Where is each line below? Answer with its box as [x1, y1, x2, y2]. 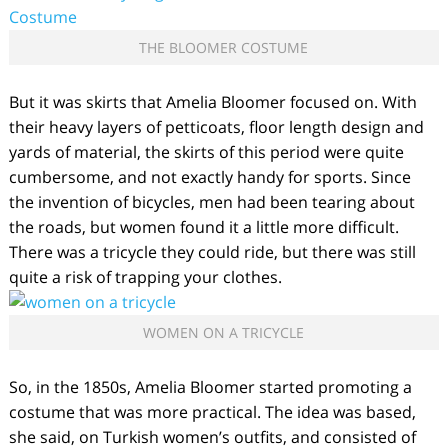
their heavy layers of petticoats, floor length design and [8, 116, 424, 138]
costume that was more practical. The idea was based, [8, 401, 416, 423]
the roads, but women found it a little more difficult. [8, 216, 399, 238]
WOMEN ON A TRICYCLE [143, 323, 305, 342]
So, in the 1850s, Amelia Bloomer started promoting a [8, 376, 412, 398]
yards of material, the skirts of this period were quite [8, 141, 404, 163]
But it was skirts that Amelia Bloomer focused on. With [8, 91, 417, 113]
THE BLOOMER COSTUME [139, 38, 309, 57]
